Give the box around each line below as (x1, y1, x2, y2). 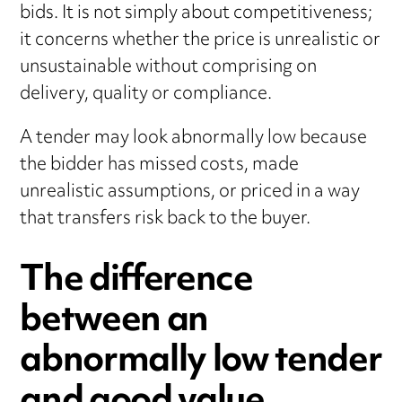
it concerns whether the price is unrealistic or (20, 22, 381, 59)
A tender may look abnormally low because (20, 119, 368, 157)
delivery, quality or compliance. (20, 75, 273, 113)
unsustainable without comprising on (20, 48, 318, 86)
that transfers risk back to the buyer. (20, 200, 311, 238)
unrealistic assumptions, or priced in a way (20, 173, 361, 211)
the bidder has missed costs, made (20, 146, 300, 184)
